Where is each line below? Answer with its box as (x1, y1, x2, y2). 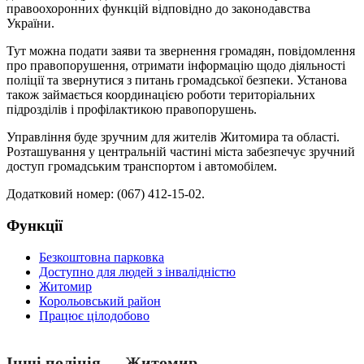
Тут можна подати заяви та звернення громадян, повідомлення (6, 44, 355, 58)
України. (6, 16, 54, 31)
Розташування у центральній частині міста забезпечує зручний (6, 145, 355, 159)
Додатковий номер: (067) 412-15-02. (6, 187, 205, 201)
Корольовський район (39, 293, 161, 308)
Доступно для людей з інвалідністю (39, 264, 236, 279)
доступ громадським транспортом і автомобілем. (6, 159, 277, 174)
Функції (6, 216, 63, 234)
